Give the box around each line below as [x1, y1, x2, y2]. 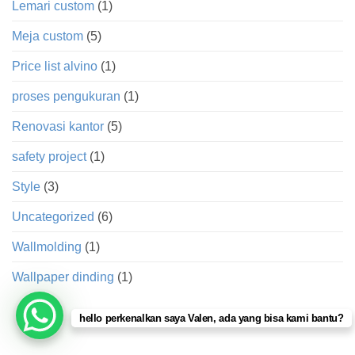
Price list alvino [12, 59, 97, 73]
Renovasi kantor [12, 119, 104, 133]
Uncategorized [12, 209, 94, 223]
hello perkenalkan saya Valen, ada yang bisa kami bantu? [79, 312, 344, 324]
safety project [12, 149, 86, 163]
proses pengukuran [12, 89, 120, 103]
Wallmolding [12, 239, 82, 254]
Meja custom [12, 29, 83, 43]
